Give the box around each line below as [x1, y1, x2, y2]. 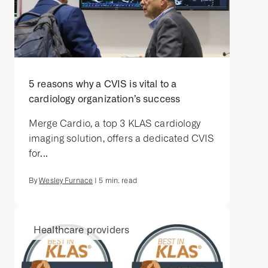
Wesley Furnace [39, 176, 93, 185]
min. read [103, 176, 137, 185]
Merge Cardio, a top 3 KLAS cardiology [29, 118, 200, 129]
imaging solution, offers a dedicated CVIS [29, 133, 215, 144]
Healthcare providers [33, 224, 130, 236]
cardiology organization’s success [29, 93, 181, 105]
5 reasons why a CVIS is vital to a [29, 78, 177, 90]
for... [29, 148, 48, 159]
